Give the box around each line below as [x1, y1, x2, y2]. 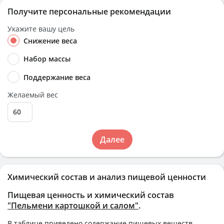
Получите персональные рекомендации [7, 6, 171, 17]
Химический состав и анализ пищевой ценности [7, 171, 206, 182]
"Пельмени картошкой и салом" [7, 199, 138, 211]
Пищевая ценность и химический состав [7, 189, 174, 200]
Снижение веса [23, 36, 77, 45]
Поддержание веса [23, 72, 90, 82]
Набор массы [23, 54, 70, 64]
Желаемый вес [7, 89, 58, 99]
